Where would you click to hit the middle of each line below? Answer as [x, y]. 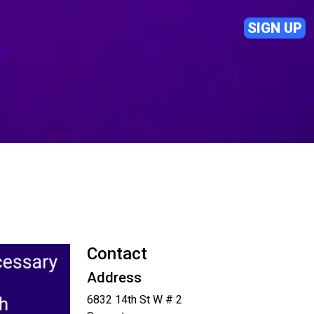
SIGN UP [275, 28]
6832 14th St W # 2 [135, 300]
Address [114, 278]
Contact [117, 254]
